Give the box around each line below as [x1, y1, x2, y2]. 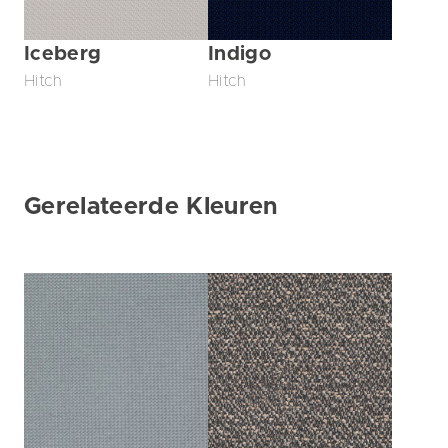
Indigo [208, 44, 271, 64]
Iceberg [24, 44, 102, 64]
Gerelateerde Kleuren [24, 195, 278, 219]
